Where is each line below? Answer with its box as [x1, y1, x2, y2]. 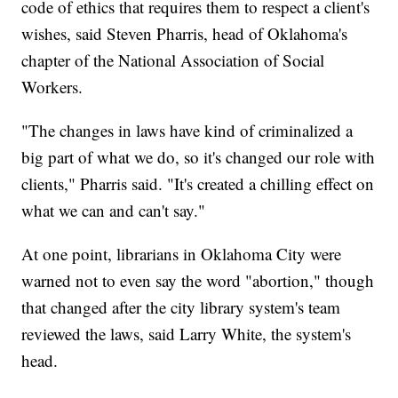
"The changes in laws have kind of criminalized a [21, 119, 354, 142]
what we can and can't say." [21, 199, 206, 222]
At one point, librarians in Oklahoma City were [21, 243, 342, 266]
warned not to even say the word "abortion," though [21, 269, 375, 292]
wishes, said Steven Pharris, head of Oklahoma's [21, 22, 348, 45]
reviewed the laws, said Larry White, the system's [21, 322, 352, 346]
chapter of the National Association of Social [21, 49, 325, 72]
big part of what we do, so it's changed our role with [21, 146, 376, 169]
